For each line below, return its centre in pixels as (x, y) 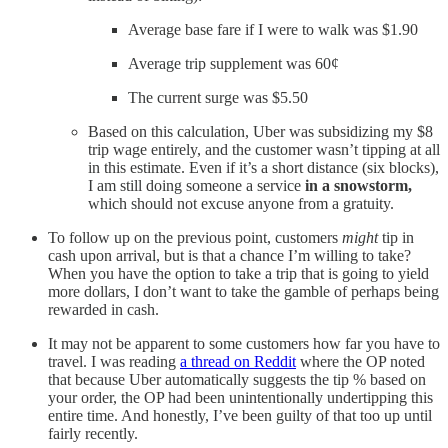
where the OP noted (360, 361)
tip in (396, 237)
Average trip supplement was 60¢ (233, 63)
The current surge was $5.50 (218, 97)
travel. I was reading (114, 361)
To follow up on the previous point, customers (195, 237)
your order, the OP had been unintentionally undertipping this (240, 397)
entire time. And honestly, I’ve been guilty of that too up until (240, 415)
